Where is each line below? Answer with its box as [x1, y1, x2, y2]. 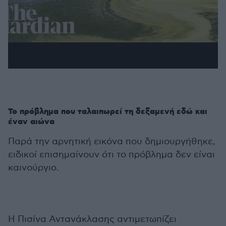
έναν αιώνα [8, 117, 54, 127]
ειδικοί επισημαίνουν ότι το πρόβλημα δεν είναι [8, 149, 215, 160]
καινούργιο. [8, 162, 59, 173]
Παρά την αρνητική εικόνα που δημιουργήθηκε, [8, 136, 215, 147]
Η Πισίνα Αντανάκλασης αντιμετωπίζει [8, 214, 177, 224]
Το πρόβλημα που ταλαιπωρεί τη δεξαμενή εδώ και [8, 106, 207, 117]
